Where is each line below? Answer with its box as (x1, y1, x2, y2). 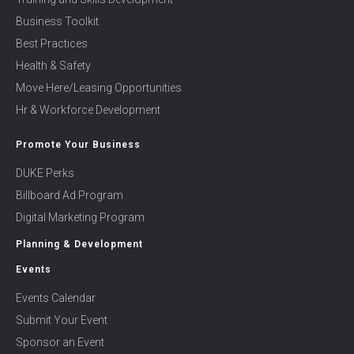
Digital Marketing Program (16, 211, 145, 224)
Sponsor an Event (16, 336, 104, 349)
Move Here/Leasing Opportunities (16, 81, 182, 95)
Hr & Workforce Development (16, 104, 160, 117)
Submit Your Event (16, 314, 107, 327)
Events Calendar (16, 292, 96, 305)
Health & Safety (16, 59, 91, 73)
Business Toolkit (16, 15, 99, 28)
